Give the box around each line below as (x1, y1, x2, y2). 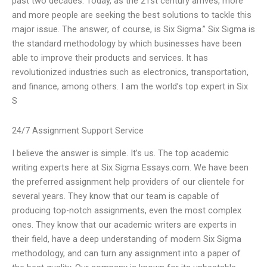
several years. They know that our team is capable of (12, 191, 219, 201)
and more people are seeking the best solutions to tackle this (12, 10, 252, 21)
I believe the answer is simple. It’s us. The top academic (12, 148, 229, 159)
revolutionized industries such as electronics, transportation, (12, 67, 249, 78)
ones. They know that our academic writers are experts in (12, 219, 237, 230)
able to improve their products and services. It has (12, 52, 208, 64)
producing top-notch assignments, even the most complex (12, 205, 241, 216)
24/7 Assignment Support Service (12, 125, 144, 136)
